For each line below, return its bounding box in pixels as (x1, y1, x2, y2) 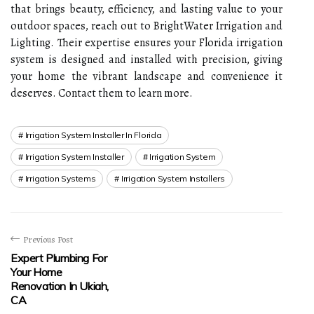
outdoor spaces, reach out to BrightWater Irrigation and (11, 18, 282, 34)
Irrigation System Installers (121, 172, 225, 184)
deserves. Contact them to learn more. (11, 85, 193, 101)
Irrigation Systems (25, 172, 96, 184)
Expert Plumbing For (11, 250, 107, 265)
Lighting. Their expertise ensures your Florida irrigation (11, 34, 282, 50)
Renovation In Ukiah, (11, 278, 109, 293)
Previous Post (23, 233, 73, 245)
